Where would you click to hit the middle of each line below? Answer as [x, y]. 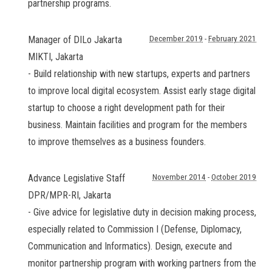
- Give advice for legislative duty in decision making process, [142, 212]
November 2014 [179, 177]
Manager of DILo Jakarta [75, 40]
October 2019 [234, 177]
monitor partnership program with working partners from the [142, 263]
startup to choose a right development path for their [127, 108]
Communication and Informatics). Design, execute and [130, 246]
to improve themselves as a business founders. [117, 142]
